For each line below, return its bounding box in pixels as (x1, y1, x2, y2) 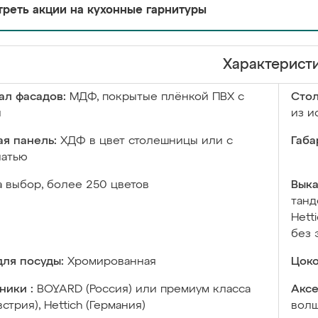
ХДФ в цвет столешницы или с (60, 136, 233, 147)
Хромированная (67, 256, 156, 268)
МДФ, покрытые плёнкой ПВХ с (70, 92, 244, 103)
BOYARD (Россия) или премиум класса (37, 284, 251, 295)
